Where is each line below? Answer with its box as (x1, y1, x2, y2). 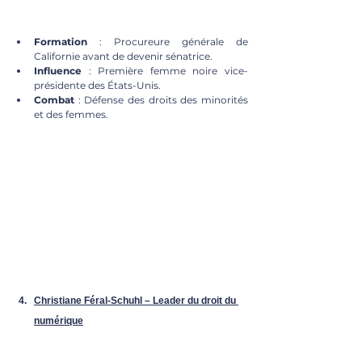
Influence (34, 64, 82, 77)
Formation (34, 35, 87, 48)
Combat (34, 93, 74, 106)
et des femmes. (34, 107, 108, 120)
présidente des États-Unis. (34, 78, 161, 91)
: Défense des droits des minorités (74, 93, 248, 106)
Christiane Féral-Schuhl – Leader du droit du (34, 294, 238, 306)
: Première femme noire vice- (82, 64, 248, 77)
